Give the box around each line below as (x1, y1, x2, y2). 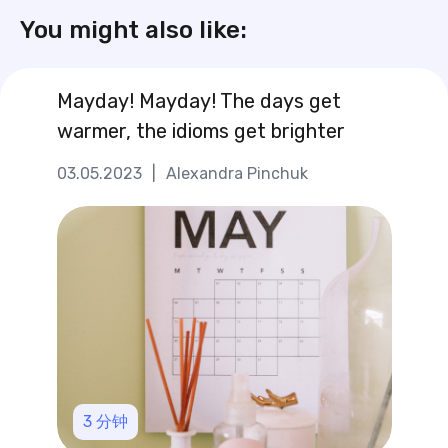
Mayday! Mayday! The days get (56, 88, 341, 113)
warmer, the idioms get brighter (56, 118, 345, 143)
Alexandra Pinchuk (165, 163, 308, 183)
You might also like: (20, 15, 247, 44)
